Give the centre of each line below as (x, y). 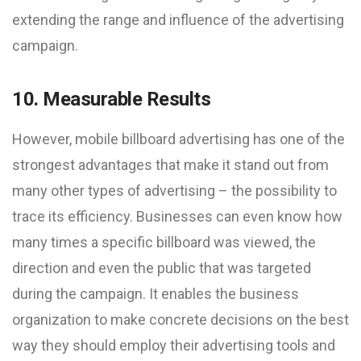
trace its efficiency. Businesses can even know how (177, 216)
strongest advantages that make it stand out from (170, 165)
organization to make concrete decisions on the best (180, 320)
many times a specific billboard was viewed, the (164, 242)
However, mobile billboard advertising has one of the (178, 139)
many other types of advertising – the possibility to (174, 191)
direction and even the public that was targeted (162, 268)
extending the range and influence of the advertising (178, 20)
